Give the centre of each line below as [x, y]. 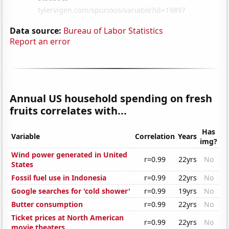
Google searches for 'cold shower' [71, 191]
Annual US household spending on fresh [111, 98]
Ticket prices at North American [68, 218]
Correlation [155, 136]
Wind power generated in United [70, 155]
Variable [26, 136]
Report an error [40, 41]
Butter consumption [47, 204]
